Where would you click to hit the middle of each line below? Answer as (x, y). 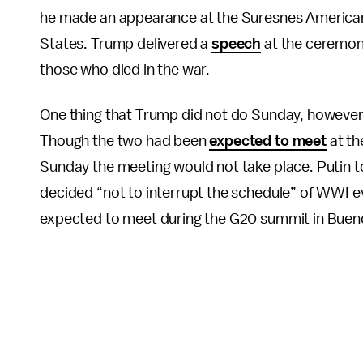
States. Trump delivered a (126, 44)
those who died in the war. (125, 70)
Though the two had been (125, 141)
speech (237, 44)
